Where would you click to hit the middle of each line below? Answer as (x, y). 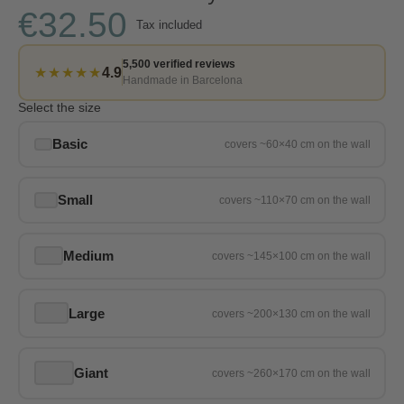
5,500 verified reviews (179, 64)
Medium (88, 256)
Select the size (60, 107)
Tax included (169, 24)
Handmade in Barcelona (182, 81)
